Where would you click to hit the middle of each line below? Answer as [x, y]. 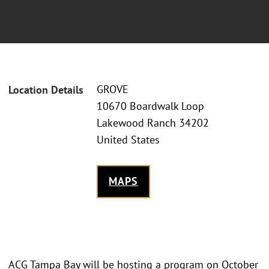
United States [128, 140]
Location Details [46, 90]
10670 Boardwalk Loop [150, 106]
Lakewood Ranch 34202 [153, 123]
